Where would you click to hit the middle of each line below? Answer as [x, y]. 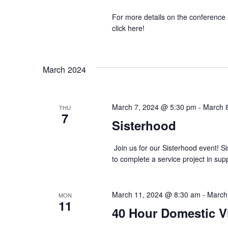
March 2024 [64, 70]
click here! [128, 28]
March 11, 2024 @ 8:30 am [156, 195]
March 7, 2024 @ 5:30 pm [154, 107]
